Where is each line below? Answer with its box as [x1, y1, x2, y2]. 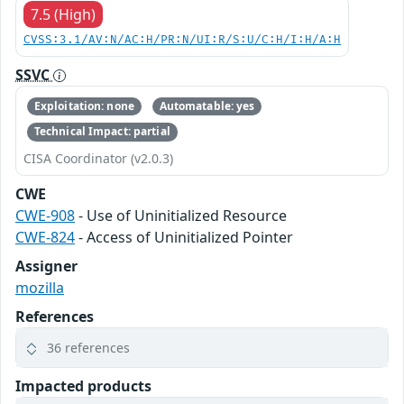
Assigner [15, 255, 78, 276]
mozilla [15, 277, 64, 298]
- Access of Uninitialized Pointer [75, 226, 293, 247]
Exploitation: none [33, 97, 134, 114]
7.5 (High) [31, 4, 96, 24]
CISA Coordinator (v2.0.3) [23, 149, 173, 167]
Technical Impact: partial [33, 124, 170, 140]
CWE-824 [15, 226, 75, 247]
